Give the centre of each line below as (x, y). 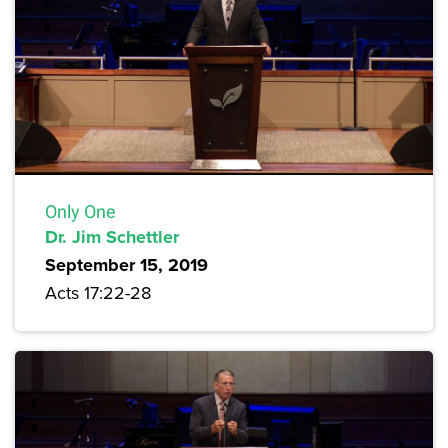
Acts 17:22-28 (98, 292)
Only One (80, 211)
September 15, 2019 (126, 264)
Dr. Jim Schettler (112, 236)
